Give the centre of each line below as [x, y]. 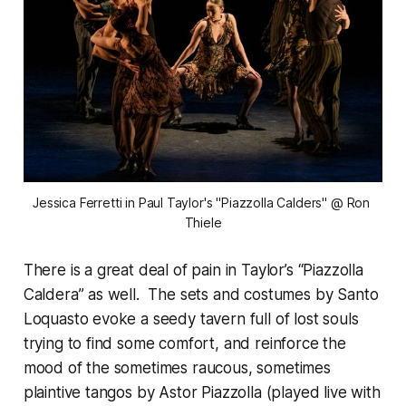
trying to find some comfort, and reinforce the [184, 343]
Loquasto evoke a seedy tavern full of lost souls [191, 319]
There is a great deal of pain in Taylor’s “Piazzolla [193, 270]
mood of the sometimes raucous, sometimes [177, 367]
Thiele [203, 222]
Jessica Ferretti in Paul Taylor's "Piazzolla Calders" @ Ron [202, 202]
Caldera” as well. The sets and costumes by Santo [201, 294]
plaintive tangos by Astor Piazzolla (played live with [202, 392]
